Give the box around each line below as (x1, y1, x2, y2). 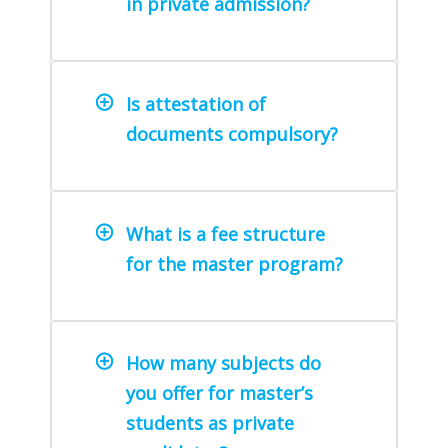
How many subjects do (126, 351, 321, 376)
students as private (126, 411, 294, 436)
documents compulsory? (126, 121, 338, 146)
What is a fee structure (126, 221, 325, 246)
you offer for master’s (126, 381, 313, 406)
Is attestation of (126, 91, 266, 116)
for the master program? (126, 251, 343, 276)
